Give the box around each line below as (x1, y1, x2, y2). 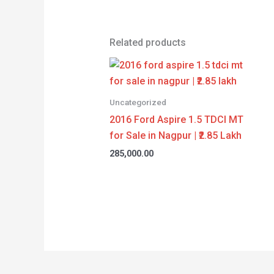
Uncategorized (109, 97, 166, 108)
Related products (109, 37, 186, 49)
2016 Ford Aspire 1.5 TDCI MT (109, 114, 243, 126)
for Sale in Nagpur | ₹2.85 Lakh (109, 130, 242, 142)
